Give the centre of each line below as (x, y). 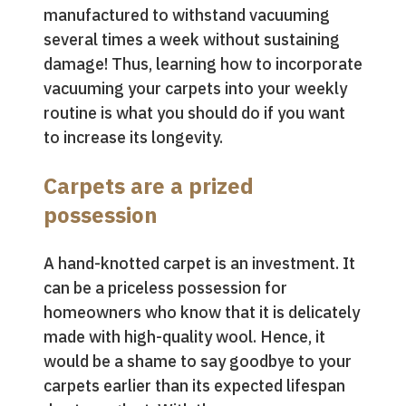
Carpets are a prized (149, 186)
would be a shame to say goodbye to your (198, 361)
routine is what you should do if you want (194, 113)
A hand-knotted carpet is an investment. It (199, 263)
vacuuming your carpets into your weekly (195, 88)
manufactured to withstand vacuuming (187, 15)
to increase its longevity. (133, 137)
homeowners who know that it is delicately (202, 312)
